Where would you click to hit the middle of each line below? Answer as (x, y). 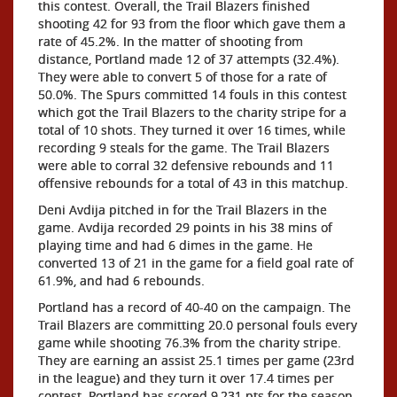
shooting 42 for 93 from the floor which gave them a (192, 23)
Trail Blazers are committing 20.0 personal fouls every (198, 324)
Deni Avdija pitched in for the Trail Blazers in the (183, 209)
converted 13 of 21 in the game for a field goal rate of (196, 262)
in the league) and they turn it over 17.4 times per (186, 378)
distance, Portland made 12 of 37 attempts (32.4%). (189, 58)
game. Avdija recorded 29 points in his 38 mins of (185, 227)
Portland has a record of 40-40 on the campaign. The (195, 307)
